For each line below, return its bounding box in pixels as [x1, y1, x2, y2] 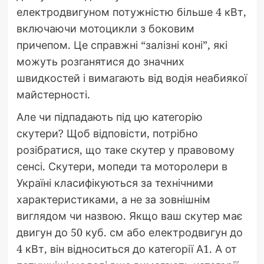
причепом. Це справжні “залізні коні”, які [16, 38, 227, 52]
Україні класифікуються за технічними [16, 176, 213, 190]
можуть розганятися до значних [16, 54, 184, 69]
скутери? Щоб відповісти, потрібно [16, 126, 198, 141]
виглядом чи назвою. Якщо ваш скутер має [16, 209, 243, 223]
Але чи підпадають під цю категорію [16, 110, 203, 124]
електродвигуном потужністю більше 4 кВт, [16, 5, 246, 19]
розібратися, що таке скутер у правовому [16, 143, 235, 157]
